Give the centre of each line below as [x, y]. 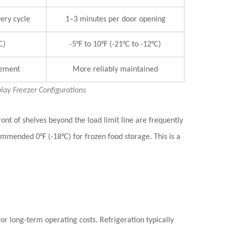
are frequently [158, 121]
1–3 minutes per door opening [115, 19]
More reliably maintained [115, 70]
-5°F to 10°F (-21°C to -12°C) [115, 44]
